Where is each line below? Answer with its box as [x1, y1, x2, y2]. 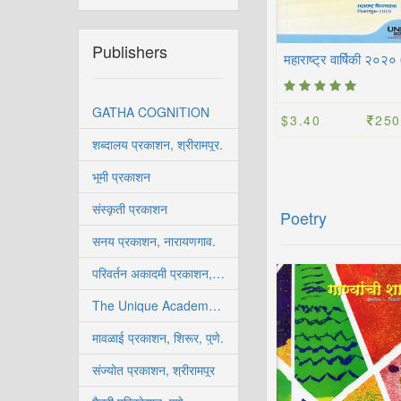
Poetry [280, 206, 327, 229]
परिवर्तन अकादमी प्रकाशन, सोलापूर [212, 264, 225, 282]
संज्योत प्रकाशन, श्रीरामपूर [92, 361, 215, 379]
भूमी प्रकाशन [92, 167, 150, 185]
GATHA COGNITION [92, 103, 209, 121]
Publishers [92, 39, 167, 63]
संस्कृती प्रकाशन [92, 200, 167, 218]
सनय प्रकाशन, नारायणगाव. [92, 232, 216, 250]
